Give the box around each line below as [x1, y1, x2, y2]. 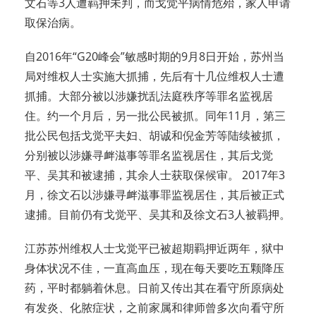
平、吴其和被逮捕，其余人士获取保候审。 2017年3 [25, 167, 285, 183]
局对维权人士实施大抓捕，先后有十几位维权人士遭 [25, 68, 284, 85]
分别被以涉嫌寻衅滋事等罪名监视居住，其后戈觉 [25, 147, 273, 164]
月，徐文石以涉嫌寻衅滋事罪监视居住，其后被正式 [25, 187, 284, 203]
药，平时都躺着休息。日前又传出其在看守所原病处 [25, 280, 284, 296]
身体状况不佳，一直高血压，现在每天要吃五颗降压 [25, 260, 284, 276]
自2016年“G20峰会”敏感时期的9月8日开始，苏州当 [25, 49, 284, 65]
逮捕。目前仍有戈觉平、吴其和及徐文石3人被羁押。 [25, 207, 291, 223]
